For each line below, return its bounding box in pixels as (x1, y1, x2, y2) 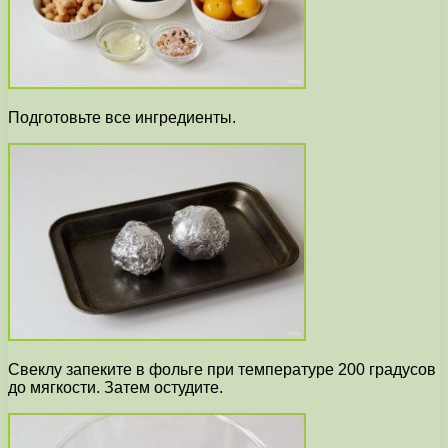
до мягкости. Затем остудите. (8, 379, 223, 397)
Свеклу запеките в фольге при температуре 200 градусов (8, 361, 436, 379)
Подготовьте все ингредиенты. (8, 109, 236, 127)
